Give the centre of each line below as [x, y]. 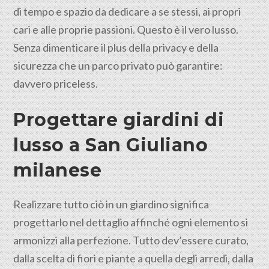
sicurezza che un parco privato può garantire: [118, 65]
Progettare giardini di [119, 120]
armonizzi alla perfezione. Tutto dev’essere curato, [131, 240]
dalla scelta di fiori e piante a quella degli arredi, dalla [134, 258]
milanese [58, 170]
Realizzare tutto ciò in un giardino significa [111, 204]
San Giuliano [147, 145]
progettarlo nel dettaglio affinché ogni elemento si [131, 222]
